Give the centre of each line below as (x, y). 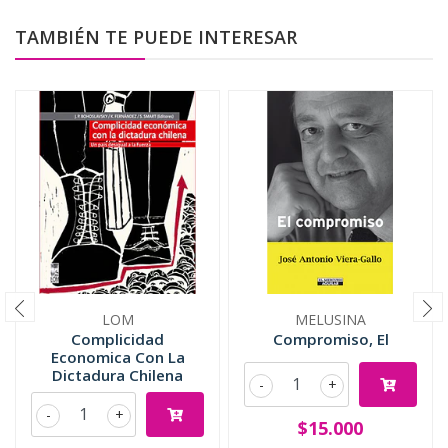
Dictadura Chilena (117, 375)
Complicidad (117, 339)
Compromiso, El (330, 339)
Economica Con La (117, 357)
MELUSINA (330, 319)
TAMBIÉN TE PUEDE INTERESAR (156, 37)
